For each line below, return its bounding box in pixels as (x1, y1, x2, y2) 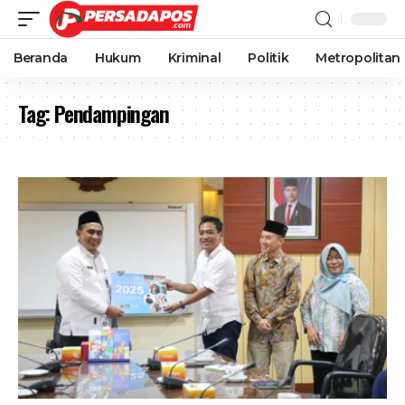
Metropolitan (316, 50, 401, 66)
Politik (248, 50, 289, 66)
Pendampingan (54, 97, 169, 129)
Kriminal (167, 50, 221, 66)
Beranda (14, 50, 69, 66)
